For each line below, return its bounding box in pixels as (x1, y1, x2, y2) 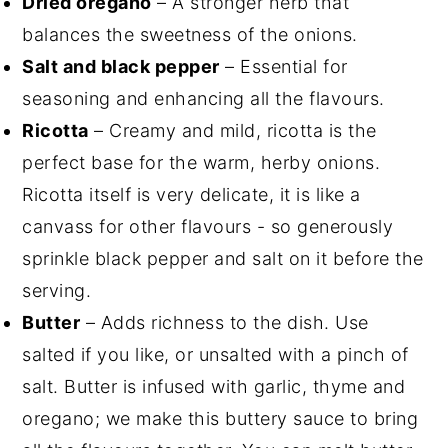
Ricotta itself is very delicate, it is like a (22, 184, 361, 206)
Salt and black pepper (22, 56, 220, 78)
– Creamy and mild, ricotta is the (88, 120, 377, 142)
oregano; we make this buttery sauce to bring (22, 408, 419, 430)
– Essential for (219, 56, 348, 78)
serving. (22, 280, 92, 302)
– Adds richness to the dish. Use (80, 312, 369, 334)
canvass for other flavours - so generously (22, 216, 394, 238)
